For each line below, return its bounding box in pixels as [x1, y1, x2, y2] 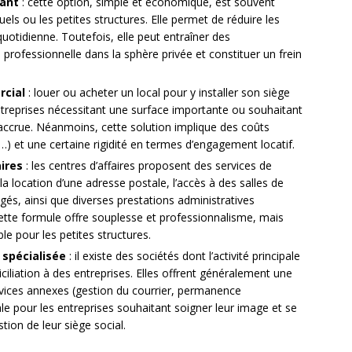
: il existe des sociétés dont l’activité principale [66, 248, 300, 264]
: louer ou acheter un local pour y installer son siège [25, 85, 290, 101]
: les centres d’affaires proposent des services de [23, 158, 272, 174]
